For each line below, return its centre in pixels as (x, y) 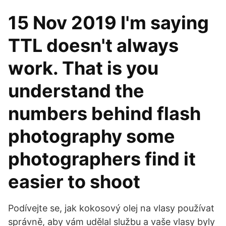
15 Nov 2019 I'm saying (108, 23)
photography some (92, 136)
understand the (76, 91)
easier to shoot (76, 182)
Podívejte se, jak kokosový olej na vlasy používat (111, 208)
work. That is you (83, 68)
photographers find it (102, 159)
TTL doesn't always (93, 45)
